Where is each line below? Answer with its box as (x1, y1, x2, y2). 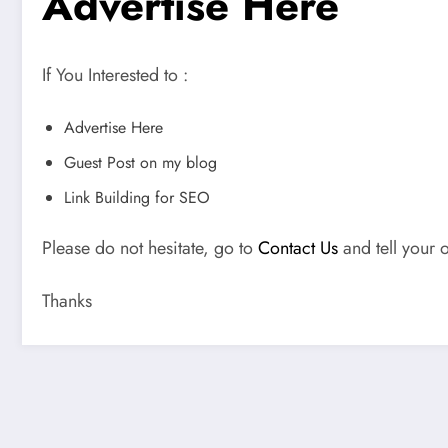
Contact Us (258, 234, 338, 261)
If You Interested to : (42, 61, 188, 88)
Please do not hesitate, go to (42, 234, 258, 261)
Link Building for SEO (64, 185, 210, 209)
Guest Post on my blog (64, 150, 217, 174)
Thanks (42, 288, 92, 315)
